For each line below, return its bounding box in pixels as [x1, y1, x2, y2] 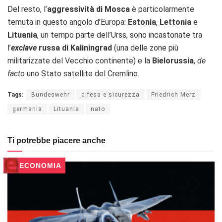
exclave [11, 43, 37, 53]
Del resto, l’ [7, 4, 47, 14]
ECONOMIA [19, 162, 61, 170]
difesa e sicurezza [81, 91, 140, 99]
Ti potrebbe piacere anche [7, 136, 106, 145]
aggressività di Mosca [47, 4, 130, 14]
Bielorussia [152, 56, 194, 66]
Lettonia [160, 17, 191, 27]
